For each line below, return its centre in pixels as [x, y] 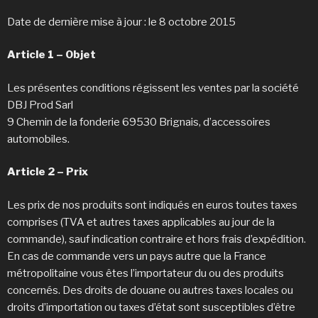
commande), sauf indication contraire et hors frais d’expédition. [158, 239]
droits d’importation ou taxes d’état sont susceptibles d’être [151, 307]
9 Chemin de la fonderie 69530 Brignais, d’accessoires [139, 122]
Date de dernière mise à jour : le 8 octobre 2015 [124, 22]
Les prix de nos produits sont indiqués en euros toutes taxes [152, 205]
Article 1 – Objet [51, 55]
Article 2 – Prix [48, 172]
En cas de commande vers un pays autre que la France [137, 256]
